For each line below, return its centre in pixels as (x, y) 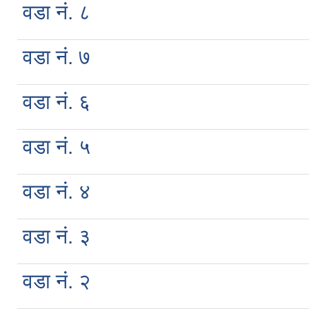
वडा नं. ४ (57, 191)
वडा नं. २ (57, 281)
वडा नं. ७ (57, 57)
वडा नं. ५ (57, 146)
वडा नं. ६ (57, 101)
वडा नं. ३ (57, 236)
